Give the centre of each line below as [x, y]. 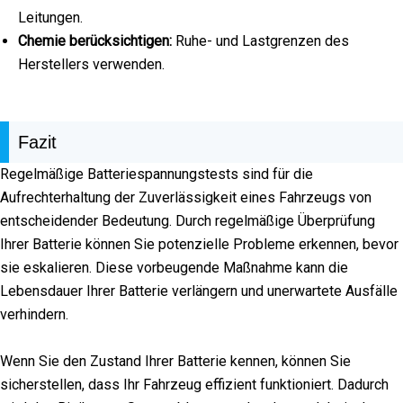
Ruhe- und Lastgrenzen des [260, 41]
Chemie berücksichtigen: [95, 41]
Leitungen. [50, 18]
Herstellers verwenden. [91, 65]
